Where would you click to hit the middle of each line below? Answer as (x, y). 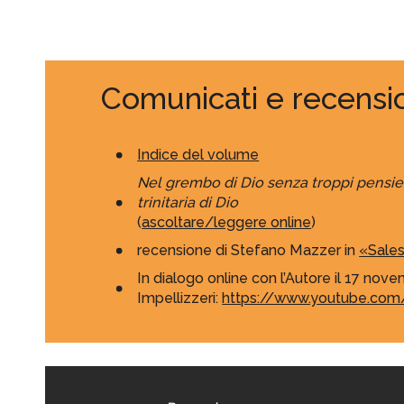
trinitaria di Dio (188, 203)
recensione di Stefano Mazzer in (248, 251)
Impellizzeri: (180, 298)
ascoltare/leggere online (227, 223)
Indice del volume (198, 155)
